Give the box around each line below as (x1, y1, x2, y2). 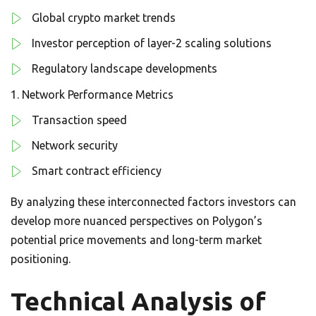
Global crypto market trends (32, 11, 176, 25)
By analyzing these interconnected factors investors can (11, 195, 296, 209)
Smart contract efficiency (32, 164, 162, 178)
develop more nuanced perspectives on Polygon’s (11, 214, 262, 228)
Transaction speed (32, 114, 127, 127)
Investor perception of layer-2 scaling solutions (32, 37, 272, 50)
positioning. (11, 253, 71, 266)
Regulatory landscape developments (32, 62, 217, 75)
